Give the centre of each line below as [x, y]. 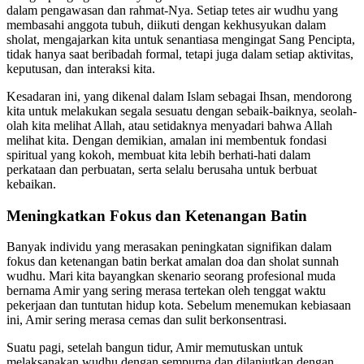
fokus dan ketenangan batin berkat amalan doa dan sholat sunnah [173, 262]
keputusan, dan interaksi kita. [81, 68]
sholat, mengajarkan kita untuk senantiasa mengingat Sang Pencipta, [181, 39]
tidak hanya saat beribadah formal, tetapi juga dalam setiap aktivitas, [180, 54]
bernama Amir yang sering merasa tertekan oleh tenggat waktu [166, 291]
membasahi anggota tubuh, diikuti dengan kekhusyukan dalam [166, 24]
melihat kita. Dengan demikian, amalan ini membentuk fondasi [167, 140]
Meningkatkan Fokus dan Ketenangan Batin [157, 215]
